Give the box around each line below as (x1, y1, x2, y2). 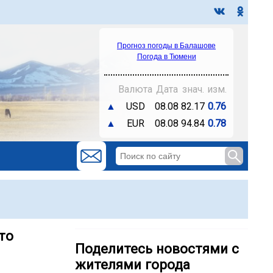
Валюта (118, 83, 152, 95)
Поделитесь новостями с (75, 241, 239, 257)
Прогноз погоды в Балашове (117, 41, 216, 50)
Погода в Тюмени (136, 52, 196, 61)
